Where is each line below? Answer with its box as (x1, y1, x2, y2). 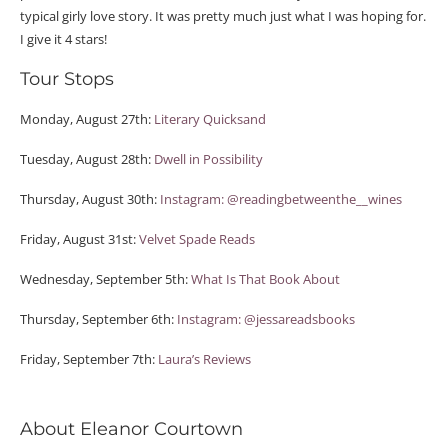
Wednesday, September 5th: (20, 270, 191, 288)
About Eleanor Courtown (20, 418, 243, 440)
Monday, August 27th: (20, 110, 154, 128)
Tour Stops (20, 68, 114, 90)
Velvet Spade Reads (139, 230, 255, 248)
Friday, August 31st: (20, 230, 139, 248)
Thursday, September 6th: (20, 310, 177, 328)
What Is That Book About (191, 270, 340, 288)
